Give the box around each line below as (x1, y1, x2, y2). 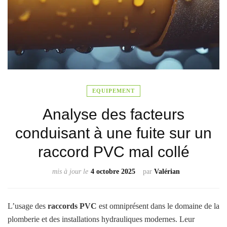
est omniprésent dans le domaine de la (97, 202, 219, 211)
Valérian (154, 168, 180, 176)
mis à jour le (52, 168, 88, 176)
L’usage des (8, 202, 48, 211)
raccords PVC (48, 202, 97, 211)
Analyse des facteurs (43, 106, 184, 123)
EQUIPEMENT (92, 88, 135, 94)
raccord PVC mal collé (37, 143, 190, 161)
